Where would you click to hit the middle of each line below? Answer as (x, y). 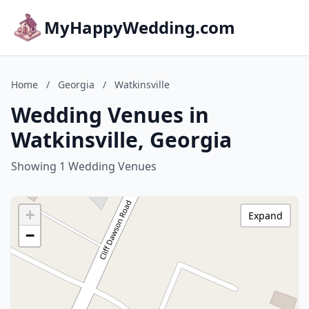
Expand (266, 216)
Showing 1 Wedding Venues (84, 166)
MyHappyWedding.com (140, 27)
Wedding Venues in (110, 115)
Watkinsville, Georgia (121, 140)
